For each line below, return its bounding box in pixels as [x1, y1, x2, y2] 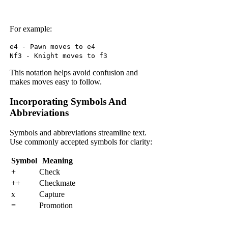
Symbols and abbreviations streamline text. [10, 128, 147, 137]
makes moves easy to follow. [10, 77, 102, 87]
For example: [10, 24, 52, 34]
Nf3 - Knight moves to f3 [10, 52, 108, 60]
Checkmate [39, 178, 76, 187]
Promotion [39, 201, 73, 210]
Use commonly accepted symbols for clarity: [10, 137, 153, 146]
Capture [39, 189, 65, 198]
